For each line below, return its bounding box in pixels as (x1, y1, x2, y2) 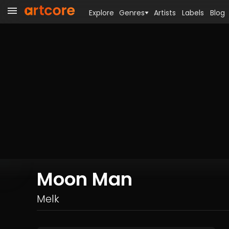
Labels (182, 8, 204, 18)
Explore (89, 8, 114, 18)
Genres (119, 8, 145, 18)
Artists (154, 8, 176, 18)
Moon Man (37, 166, 132, 192)
